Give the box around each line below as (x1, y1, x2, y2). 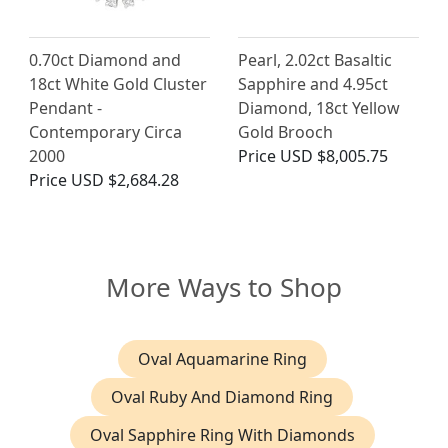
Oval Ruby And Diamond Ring (111, 385, 333, 408)
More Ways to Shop (106, 268, 342, 305)
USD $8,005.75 (280, 144, 388, 167)
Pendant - (29, 96, 102, 119)
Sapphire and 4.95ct (238, 72, 388, 95)
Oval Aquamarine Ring (137, 347, 307, 370)
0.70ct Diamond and (29, 48, 181, 71)
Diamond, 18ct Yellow (238, 96, 400, 119)
